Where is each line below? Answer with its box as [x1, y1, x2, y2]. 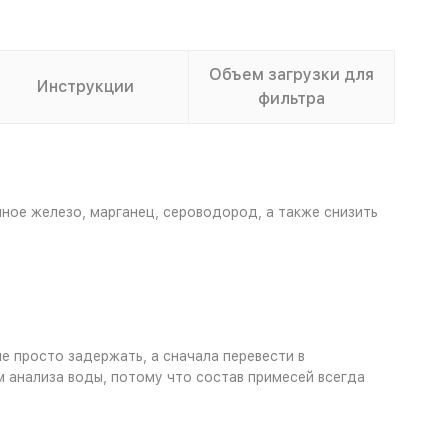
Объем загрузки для [208, 65, 374, 84]
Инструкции [36, 77, 134, 96]
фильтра [257, 89, 325, 108]
